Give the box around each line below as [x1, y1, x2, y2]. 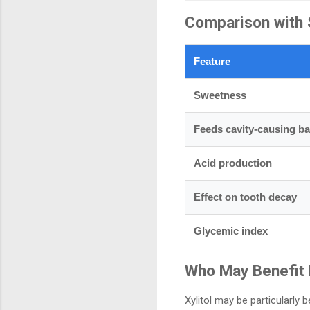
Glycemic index [194, 224, 268, 237]
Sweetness [194, 89, 246, 101]
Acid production [194, 156, 272, 169]
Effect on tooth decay [194, 190, 297, 203]
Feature [194, 55, 230, 67]
